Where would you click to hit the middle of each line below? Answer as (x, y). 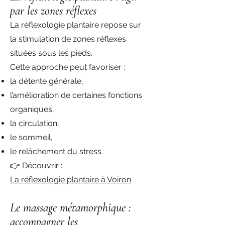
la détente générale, (47, 81)
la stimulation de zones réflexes (68, 39)
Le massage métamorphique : (71, 208)
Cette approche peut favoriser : (68, 67)
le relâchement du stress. (57, 151)
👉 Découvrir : (36, 165)
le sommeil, (31, 137)
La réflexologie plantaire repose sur (76, 25)
